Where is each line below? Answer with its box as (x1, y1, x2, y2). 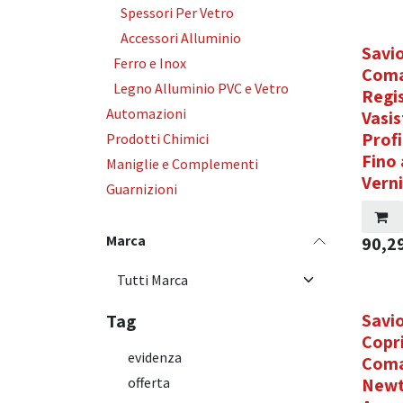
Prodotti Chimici (106, 130, 209, 148)
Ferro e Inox (113, 54, 186, 72)
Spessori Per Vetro (121, 4, 234, 22)
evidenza (128, 348, 182, 366)
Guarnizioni (106, 180, 177, 198)
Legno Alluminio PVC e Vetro (113, 79, 289, 97)
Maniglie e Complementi (106, 155, 258, 173)
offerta (128, 373, 170, 391)
